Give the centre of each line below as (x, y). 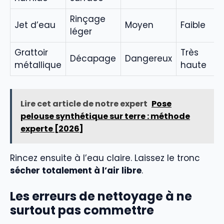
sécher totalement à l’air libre (76, 170)
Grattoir (31, 53)
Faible (193, 25)
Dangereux (148, 59)
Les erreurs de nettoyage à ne (101, 196)
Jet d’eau (35, 25)
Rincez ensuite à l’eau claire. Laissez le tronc (105, 158)
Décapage (93, 59)
